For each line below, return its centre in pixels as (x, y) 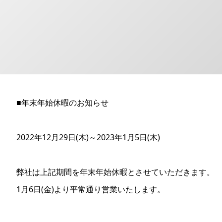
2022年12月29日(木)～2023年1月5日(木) (88, 137)
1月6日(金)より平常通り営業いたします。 (91, 189)
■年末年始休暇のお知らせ (62, 103)
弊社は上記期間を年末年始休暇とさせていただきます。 (115, 172)
